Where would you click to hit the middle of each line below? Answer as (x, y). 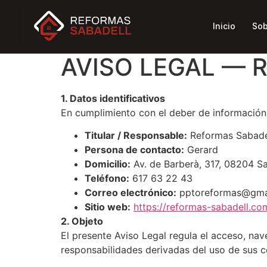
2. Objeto (82, 221)
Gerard (201, 150)
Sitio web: (108, 207)
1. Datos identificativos (113, 98)
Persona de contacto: (134, 150)
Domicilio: (108, 164)
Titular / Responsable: (136, 136)
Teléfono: (107, 178)
